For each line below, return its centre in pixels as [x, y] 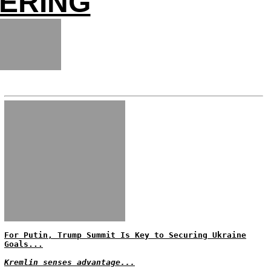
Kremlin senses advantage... [70, 262]
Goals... [24, 244]
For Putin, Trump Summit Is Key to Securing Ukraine [125, 235]
